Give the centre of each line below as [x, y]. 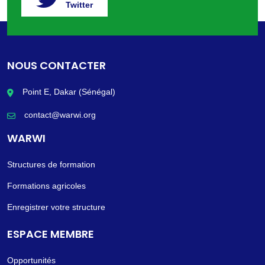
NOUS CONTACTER [56, 65]
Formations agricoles [46, 186]
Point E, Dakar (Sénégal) [69, 92]
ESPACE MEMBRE [51, 234]
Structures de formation [51, 164]
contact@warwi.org [60, 115]
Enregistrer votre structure [56, 207]
